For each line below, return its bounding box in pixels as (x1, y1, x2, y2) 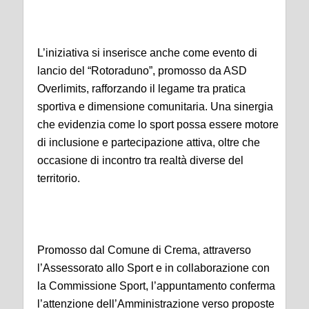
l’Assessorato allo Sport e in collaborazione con (37, 261, 270, 274)
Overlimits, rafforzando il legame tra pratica (37, 82, 246, 94)
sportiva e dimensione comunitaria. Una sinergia (37, 100, 273, 112)
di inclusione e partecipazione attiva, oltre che (37, 136, 260, 148)
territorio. (37, 172, 80, 184)
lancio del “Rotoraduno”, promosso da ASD (37, 64, 247, 77)
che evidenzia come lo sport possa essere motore (37, 118, 279, 130)
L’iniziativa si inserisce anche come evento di (37, 46, 257, 59)
